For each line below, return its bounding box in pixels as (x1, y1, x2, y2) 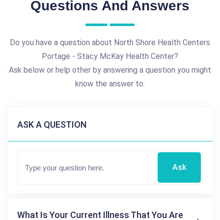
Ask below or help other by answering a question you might (9, 65, 211, 75)
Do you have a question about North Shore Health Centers (10, 37, 210, 47)
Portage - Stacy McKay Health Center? (42, 51, 178, 61)
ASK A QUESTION (17, 119, 86, 130)
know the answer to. (75, 79, 145, 88)
